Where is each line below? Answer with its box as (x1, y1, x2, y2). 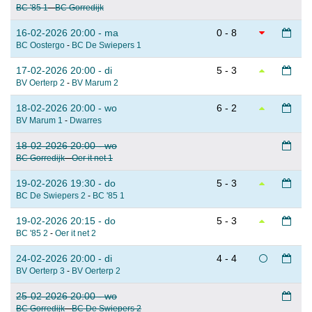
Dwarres (70, 116, 102, 126)
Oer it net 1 (72, 153, 113, 164)
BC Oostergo (16, 40, 65, 51)
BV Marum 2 (72, 78, 118, 88)
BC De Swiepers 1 (72, 40, 141, 51)
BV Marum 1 (16, 116, 63, 126)
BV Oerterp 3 (16, 266, 65, 276)
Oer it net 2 (55, 228, 96, 239)
